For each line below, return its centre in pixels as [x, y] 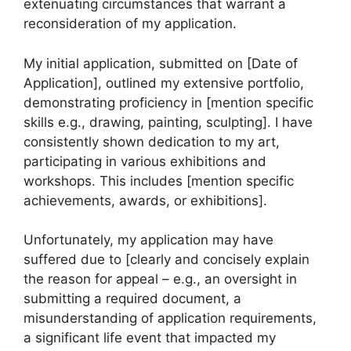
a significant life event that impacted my [150, 338]
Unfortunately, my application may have [148, 240]
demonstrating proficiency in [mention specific [168, 102]
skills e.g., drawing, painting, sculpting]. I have [168, 122]
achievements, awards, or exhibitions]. [145, 200]
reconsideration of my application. [130, 24]
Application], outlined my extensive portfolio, [164, 83]
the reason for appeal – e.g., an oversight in [160, 279]
